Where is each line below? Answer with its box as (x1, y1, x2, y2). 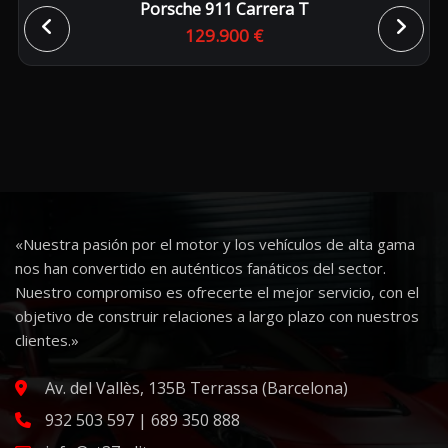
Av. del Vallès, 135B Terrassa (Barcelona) (45, 377, 348, 400)
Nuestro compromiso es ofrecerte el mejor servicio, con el (15, 282, 419, 303)
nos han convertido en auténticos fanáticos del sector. (15, 258, 386, 279)
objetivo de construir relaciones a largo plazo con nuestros (15, 306, 419, 327)
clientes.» (15, 330, 79, 351)
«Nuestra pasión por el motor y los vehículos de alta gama (15, 234, 415, 255)
